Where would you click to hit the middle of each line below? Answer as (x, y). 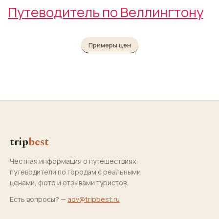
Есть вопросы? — (39, 199)
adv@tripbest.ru (94, 199)
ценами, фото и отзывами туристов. (69, 182)
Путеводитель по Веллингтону (106, 12)
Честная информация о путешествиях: (74, 161)
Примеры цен (109, 45)
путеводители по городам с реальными (75, 172)
